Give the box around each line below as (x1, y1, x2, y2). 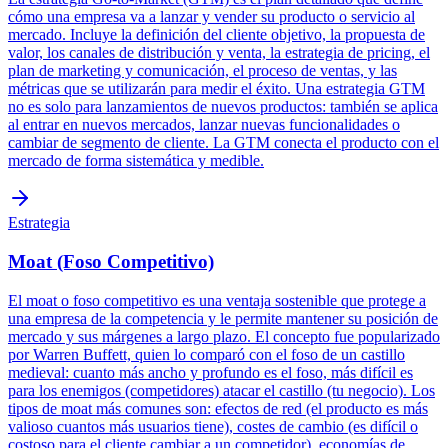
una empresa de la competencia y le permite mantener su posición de (8, 309, 438, 327)
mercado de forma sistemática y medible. (8, 152, 264, 170)
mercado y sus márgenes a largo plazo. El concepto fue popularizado (8, 327, 440, 345)
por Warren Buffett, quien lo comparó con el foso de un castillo (8, 345, 405, 363)
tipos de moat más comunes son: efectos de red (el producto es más (8, 399, 428, 417)
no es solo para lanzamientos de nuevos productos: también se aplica (8, 98, 438, 116)
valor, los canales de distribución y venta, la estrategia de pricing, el (8, 44, 430, 62)
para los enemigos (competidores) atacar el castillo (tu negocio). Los (8, 381, 435, 399)
